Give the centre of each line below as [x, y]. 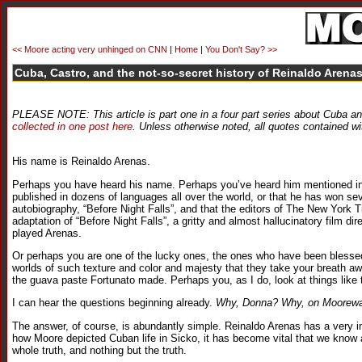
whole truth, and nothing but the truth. [99, 350]
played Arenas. [47, 233]
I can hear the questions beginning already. [114, 303]
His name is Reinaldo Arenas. [81, 162]
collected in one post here [72, 126]
